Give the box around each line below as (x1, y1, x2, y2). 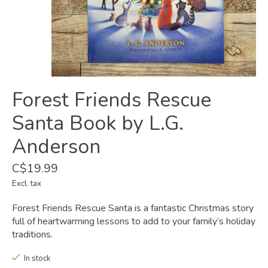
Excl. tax (12, 178, 41, 190)
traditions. (12, 228, 53, 242)
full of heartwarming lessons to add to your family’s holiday (12, 215, 255, 229)
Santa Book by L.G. (12, 109, 184, 138)
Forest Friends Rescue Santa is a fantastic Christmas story (12, 202, 254, 215)
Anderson (12, 133, 100, 161)
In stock (23, 253, 51, 264)
